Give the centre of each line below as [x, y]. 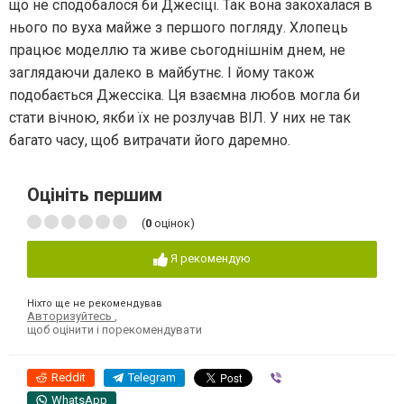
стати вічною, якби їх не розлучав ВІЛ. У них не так [180, 118]
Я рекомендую [211, 259]
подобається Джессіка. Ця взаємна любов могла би [184, 96]
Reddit [69, 377]
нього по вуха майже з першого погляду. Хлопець [179, 28]
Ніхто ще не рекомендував [95, 303]
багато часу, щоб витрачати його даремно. [150, 141]
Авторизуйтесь [71, 316]
